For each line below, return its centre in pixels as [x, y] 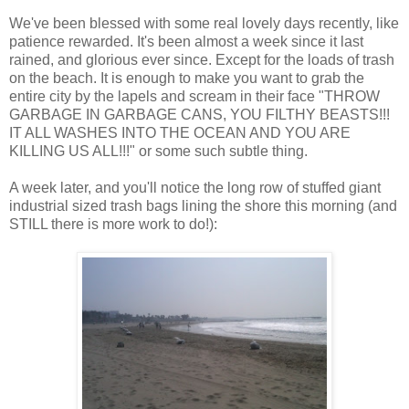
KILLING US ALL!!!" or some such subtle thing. [158, 152]
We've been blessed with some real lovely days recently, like [204, 24]
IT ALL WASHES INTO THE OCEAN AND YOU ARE [180, 133]
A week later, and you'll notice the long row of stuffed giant [195, 188]
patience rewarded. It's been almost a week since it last [186, 42]
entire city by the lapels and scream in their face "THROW [194, 97]
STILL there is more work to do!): [113, 225]
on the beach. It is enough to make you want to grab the [187, 79]
